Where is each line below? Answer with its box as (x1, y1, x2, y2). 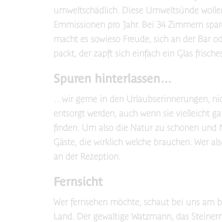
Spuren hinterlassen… (53, 72, 172, 85)
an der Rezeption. (53, 151, 121, 162)
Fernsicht (53, 175, 103, 188)
